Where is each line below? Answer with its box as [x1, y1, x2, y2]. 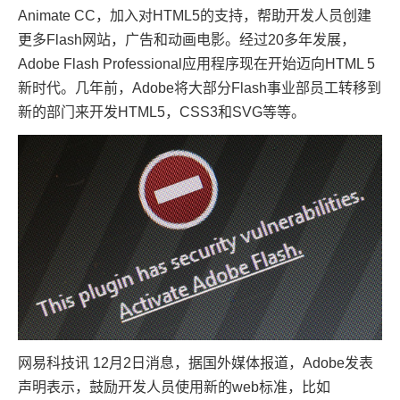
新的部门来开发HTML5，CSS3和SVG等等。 [18, 104, 305, 120]
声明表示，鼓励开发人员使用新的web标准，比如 [18, 379, 330, 395]
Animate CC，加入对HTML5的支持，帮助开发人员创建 [18, 8, 371, 23]
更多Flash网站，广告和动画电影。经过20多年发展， [18, 32, 355, 47]
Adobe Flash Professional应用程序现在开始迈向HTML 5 [18, 56, 375, 71]
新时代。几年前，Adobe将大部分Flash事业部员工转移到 [18, 80, 381, 96]
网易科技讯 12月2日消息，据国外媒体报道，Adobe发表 [18, 354, 373, 371]
